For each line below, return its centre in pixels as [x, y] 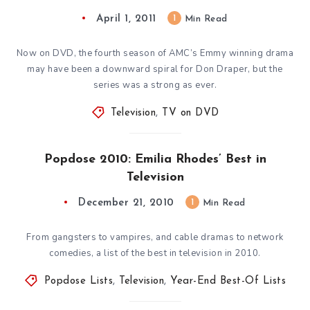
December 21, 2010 [126, 203]
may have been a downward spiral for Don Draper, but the [155, 69]
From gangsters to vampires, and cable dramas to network [155, 237]
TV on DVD [191, 113]
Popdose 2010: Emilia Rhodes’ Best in [155, 159]
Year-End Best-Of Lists [228, 281]
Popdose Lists [78, 281]
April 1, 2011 [126, 19]
